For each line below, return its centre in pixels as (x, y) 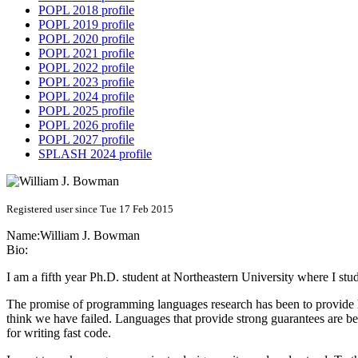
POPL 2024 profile (86, 96)
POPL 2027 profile (86, 139)
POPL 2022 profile (86, 67)
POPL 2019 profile (86, 24)
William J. (67, 235)
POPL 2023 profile (86, 82)
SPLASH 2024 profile (95, 153)
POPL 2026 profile (86, 125)
